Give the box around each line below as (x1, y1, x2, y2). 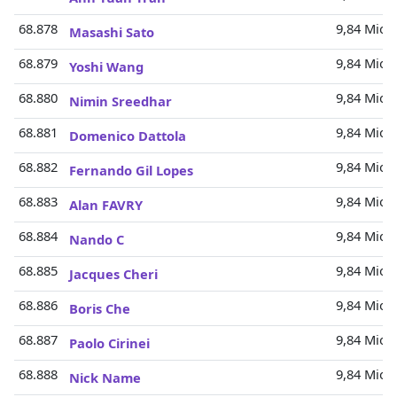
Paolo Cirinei (69, 334, 150, 352)
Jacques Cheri (69, 265, 158, 283)
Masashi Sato (69, 23, 154, 41)
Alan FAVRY (69, 196, 143, 214)
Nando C (69, 230, 124, 248)
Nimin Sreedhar (69, 92, 172, 110)
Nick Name (69, 369, 141, 386)
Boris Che (69, 300, 130, 317)
